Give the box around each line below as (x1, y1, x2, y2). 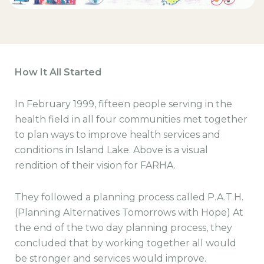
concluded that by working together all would (15, 237, 236, 249)
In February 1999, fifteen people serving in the (15, 98, 232, 110)
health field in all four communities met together (15, 113, 247, 125)
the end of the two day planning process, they (15, 222, 232, 233)
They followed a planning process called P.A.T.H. (15, 191, 243, 203)
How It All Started (15, 66, 101, 78)
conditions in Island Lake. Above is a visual (15, 144, 208, 156)
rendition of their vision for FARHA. (15, 159, 178, 171)
